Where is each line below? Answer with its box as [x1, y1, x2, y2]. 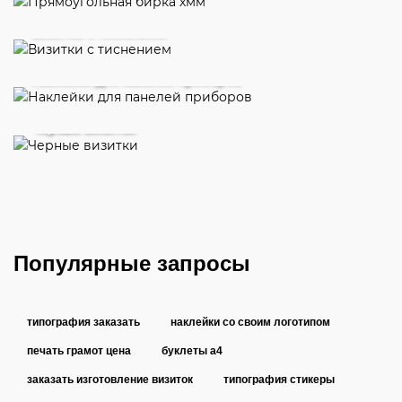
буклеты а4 [162, 344, 223, 357]
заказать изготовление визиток [27, 372, 193, 386]
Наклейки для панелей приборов [31, 72, 241, 87]
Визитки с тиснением [31, 23, 165, 39]
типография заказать [27, 315, 140, 328]
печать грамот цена [27, 344, 131, 357]
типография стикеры [223, 372, 335, 386]
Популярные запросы [13, 250, 250, 275]
